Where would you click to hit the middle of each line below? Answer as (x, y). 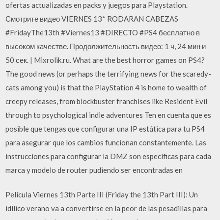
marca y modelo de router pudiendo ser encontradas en (94, 170)
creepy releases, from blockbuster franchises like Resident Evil (107, 101)
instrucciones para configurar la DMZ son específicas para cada (109, 156)
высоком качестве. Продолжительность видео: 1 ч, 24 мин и (106, 46)
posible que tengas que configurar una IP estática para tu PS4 (105, 128)
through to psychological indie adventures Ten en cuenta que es (109, 115)
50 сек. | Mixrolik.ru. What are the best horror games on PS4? (105, 60)
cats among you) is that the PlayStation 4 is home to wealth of (106, 87)
